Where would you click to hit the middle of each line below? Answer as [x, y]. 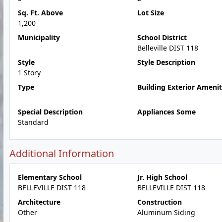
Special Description [50, 112]
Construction [159, 202]
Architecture [39, 202]
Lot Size [150, 13]
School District [162, 37]
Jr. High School [162, 177]
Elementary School [50, 177]
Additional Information [62, 153]
